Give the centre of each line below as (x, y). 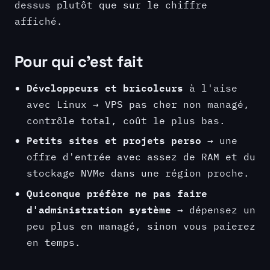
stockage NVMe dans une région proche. (138, 173)
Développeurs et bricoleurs (105, 88)
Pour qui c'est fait (79, 61)
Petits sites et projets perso (114, 140)
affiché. (39, 20)
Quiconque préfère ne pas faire (117, 193)
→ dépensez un (213, 209)
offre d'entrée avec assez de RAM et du (141, 157)
